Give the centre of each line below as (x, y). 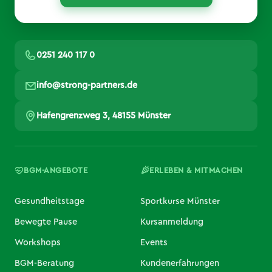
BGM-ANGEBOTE (56, 170)
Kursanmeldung (172, 222)
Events (154, 242)
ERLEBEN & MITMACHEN (196, 170)
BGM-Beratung (44, 263)
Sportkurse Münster (180, 201)
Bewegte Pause (46, 222)
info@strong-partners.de (87, 85)
